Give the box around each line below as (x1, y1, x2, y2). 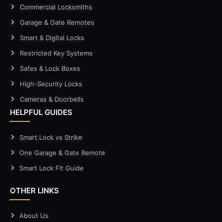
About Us (19, 211, 49, 220)
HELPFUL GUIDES (10, 107, 72, 117)
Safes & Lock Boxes (19, 64, 80, 72)
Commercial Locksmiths (19, 2, 92, 11)
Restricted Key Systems (19, 49, 93, 57)
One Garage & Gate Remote (19, 148, 105, 157)
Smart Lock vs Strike (19, 133, 82, 141)
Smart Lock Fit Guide (19, 164, 84, 172)
